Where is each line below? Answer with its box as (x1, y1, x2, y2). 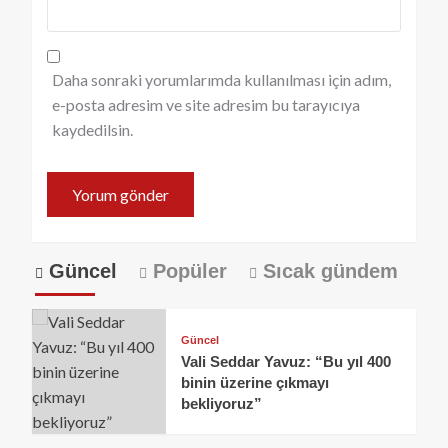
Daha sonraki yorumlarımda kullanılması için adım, (52, 70, 391, 89)
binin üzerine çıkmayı (181, 373, 330, 391)
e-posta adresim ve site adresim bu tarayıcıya (52, 95, 360, 114)
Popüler (146, 260, 227, 282)
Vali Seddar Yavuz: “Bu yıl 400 (181, 352, 392, 370)
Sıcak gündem (256, 260, 398, 282)
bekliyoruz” (181, 394, 263, 412)
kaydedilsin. (52, 120, 133, 139)
